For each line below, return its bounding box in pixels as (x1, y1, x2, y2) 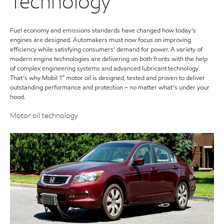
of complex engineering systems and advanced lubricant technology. (10, 63, 200, 73)
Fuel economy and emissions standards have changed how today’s (10, 25, 196, 35)
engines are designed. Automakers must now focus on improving (10, 35, 191, 44)
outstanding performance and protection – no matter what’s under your (10, 82, 209, 92)
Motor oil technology (10, 110, 77, 121)
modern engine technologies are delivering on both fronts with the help (10, 54, 207, 63)
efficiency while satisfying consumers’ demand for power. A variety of (10, 44, 202, 54)
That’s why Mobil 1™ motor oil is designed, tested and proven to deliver (10, 73, 205, 82)
